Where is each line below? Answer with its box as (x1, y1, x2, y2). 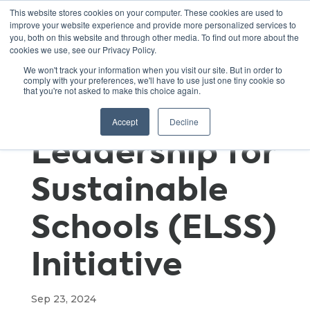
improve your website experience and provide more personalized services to (10, 19, 296, 30)
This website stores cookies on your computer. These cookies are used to (10, 6, 283, 18)
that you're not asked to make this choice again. (24, 84, 201, 96)
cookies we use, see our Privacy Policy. (10, 44, 156, 55)
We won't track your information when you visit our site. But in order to (24, 64, 282, 75)
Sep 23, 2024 (30, 293, 96, 305)
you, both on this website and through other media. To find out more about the (10, 31, 299, 43)
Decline (169, 116, 199, 127)
